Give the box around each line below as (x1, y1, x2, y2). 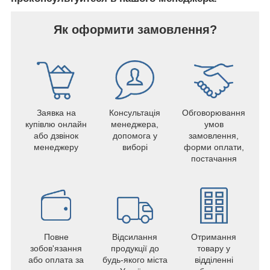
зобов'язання (30, 243, 82, 253)
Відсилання (112, 231, 157, 242)
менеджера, (111, 119, 159, 129)
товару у (197, 243, 230, 253)
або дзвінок (34, 130, 78, 140)
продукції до (110, 243, 159, 253)
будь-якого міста (102, 254, 168, 265)
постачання (190, 153, 237, 163)
